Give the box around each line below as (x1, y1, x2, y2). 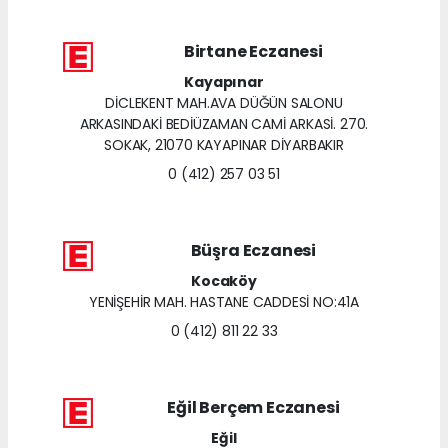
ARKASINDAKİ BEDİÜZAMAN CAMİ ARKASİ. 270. (79, 113, 369, 134)
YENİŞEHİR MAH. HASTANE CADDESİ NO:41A (89, 291, 359, 312)
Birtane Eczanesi (183, 39, 323, 63)
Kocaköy (191, 270, 257, 291)
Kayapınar (184, 71, 264, 92)
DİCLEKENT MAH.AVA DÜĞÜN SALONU (105, 92, 343, 113)
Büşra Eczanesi (190, 238, 316, 262)
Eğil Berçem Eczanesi (167, 395, 340, 419)
